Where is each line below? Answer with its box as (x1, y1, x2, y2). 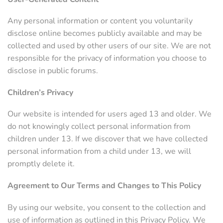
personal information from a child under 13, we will (7, 146, 191, 157)
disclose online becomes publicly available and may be (7, 28, 202, 39)
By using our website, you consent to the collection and (7, 202, 206, 213)
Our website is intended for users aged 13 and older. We (7, 109, 212, 120)
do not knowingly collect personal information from (7, 121, 191, 132)
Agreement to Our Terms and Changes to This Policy (7, 180, 201, 191)
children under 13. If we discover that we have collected (7, 133, 208, 145)
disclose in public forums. (7, 65, 98, 77)
